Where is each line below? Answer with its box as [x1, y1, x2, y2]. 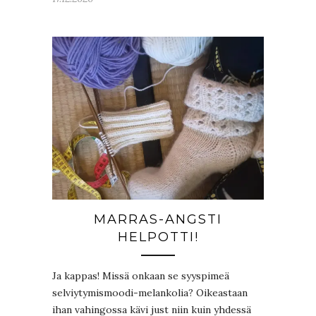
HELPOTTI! [117, 229, 199, 245]
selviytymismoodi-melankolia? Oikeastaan [52, 286, 248, 299]
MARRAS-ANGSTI [94, 212, 222, 227]
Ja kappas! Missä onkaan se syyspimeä [52, 269, 229, 282]
